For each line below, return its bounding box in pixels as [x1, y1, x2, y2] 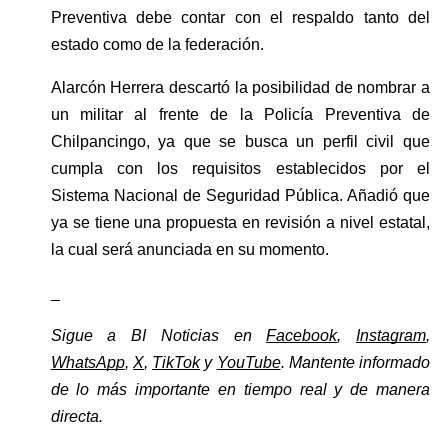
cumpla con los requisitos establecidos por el [50, 159, 430, 177]
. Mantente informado [280, 353, 431, 371]
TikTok [152, 353, 201, 371]
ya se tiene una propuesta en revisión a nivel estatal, [50, 213, 430, 231]
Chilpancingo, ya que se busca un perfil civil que [50, 132, 430, 150]
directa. [50, 407, 107, 425]
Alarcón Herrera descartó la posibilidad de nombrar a [50, 78, 430, 96]
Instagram [356, 326, 426, 344]
